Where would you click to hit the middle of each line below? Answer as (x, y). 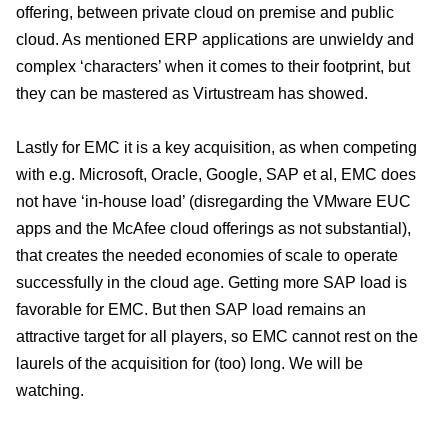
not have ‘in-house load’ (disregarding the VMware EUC (213, 201)
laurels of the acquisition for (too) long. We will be (189, 363)
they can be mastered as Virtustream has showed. (192, 93)
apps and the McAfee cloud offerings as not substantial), (213, 228)
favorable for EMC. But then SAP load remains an (191, 309)
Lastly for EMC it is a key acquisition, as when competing (216, 147)
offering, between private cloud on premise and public (205, 12)
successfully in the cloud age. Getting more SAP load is (211, 282)
